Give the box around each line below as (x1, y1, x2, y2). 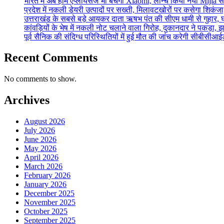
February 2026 (24, 171, 70, 180)
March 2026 (24, 162, 62, 171)
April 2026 (24, 153, 58, 162)
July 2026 (24, 126, 55, 135)
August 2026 (24, 117, 65, 126)
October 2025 (24, 207, 67, 216)
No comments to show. (4, 74, 76, 83)
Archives (4, 93, 49, 107)
